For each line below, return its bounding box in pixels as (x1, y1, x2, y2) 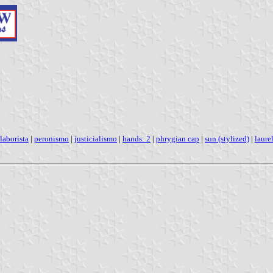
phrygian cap (156, 133, 199, 143)
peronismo (34, 133, 69, 143)
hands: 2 (122, 133, 151, 143)
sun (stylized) (205, 133, 249, 143)
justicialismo (74, 133, 117, 143)
